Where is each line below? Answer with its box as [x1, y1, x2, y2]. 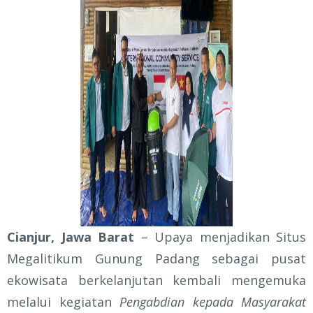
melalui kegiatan [7, 293, 119, 311]
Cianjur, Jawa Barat [7, 228, 134, 246]
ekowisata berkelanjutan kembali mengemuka [7, 272, 306, 289]
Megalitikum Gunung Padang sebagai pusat [7, 250, 306, 268]
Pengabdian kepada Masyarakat [119, 293, 306, 311]
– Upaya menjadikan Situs [134, 228, 306, 246]
